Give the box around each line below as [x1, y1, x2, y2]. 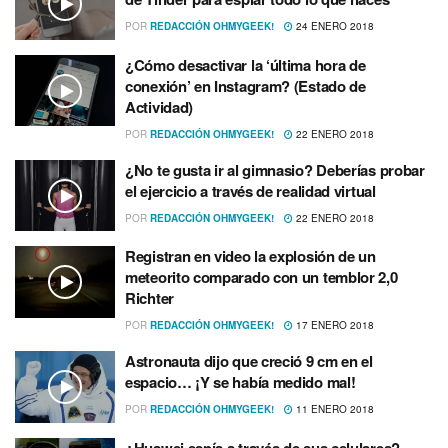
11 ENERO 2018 [293, 402, 374, 417]
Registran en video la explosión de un [125, 245, 376, 268]
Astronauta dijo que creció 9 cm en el [125, 350, 373, 373]
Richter [125, 287, 174, 310]
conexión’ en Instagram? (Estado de [125, 74, 366, 97]
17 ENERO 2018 [293, 318, 374, 333]
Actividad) [125, 95, 193, 118]
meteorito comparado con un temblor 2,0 [125, 266, 398, 289]
